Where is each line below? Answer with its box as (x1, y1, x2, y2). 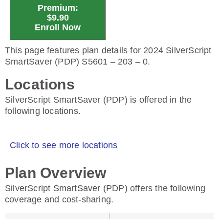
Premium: (37, 3, 78, 13)
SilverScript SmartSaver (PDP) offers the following (5, 183, 206, 193)
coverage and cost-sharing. (5, 195, 114, 204)
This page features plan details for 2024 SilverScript (5, 45, 212, 55)
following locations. (5, 106, 81, 116)
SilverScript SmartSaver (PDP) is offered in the (5, 95, 192, 105)
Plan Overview (5, 165, 107, 181)
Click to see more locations (10, 140, 118, 150)
